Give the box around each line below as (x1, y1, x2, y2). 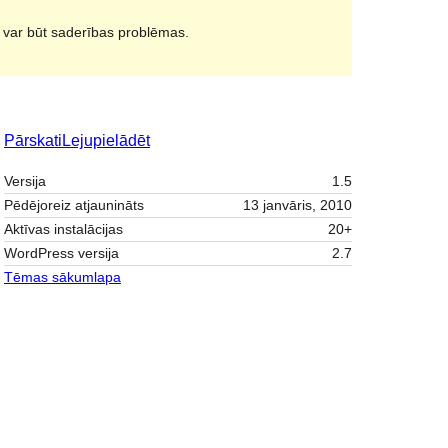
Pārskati (4, 132, 62, 150)
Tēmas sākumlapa (4, 269, 121, 286)
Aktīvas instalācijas (4, 221, 123, 238)
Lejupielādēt (62, 132, 150, 150)
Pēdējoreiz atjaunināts (4, 197, 144, 214)
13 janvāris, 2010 (243, 197, 352, 214)
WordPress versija (4, 245, 119, 262)
